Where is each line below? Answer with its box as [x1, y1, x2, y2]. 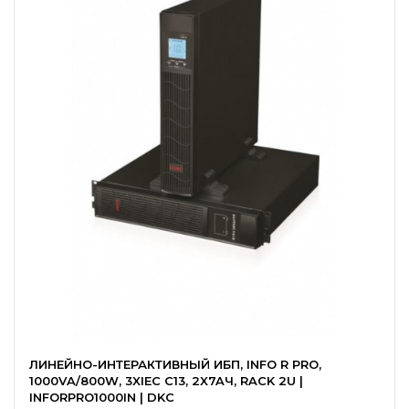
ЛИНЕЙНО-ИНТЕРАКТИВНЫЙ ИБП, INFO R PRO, [29, 357, 321, 372]
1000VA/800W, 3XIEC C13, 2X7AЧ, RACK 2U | [29, 373, 303, 388]
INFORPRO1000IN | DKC [29, 390, 174, 404]
